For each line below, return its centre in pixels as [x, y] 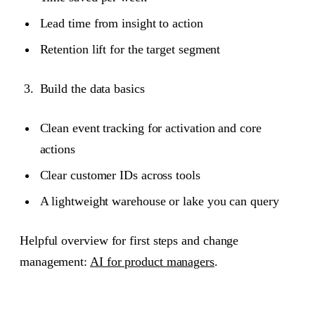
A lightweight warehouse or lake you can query [159, 201]
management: [55, 262]
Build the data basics [92, 88]
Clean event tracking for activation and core [150, 128]
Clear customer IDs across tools [120, 175]
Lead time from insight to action [121, 23]
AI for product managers [152, 262]
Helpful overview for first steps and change [129, 241]
